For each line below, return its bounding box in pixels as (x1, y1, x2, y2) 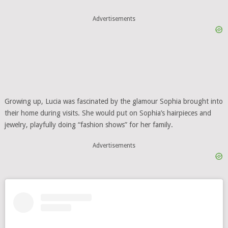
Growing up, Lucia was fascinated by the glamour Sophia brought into (4, 97, 223, 105)
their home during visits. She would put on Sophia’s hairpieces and (4, 108, 211, 117)
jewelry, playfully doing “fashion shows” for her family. (4, 120, 173, 129)
